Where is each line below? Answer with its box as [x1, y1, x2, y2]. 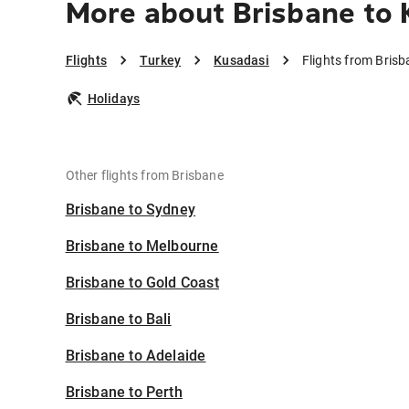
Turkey [139, 53, 182, 68]
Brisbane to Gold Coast [65, 274, 219, 292]
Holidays [87, 91, 141, 107]
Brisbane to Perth [65, 383, 183, 402]
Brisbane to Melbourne [65, 237, 219, 256]
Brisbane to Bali [65, 310, 172, 329]
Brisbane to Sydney [65, 201, 196, 219]
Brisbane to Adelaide [65, 347, 206, 365]
